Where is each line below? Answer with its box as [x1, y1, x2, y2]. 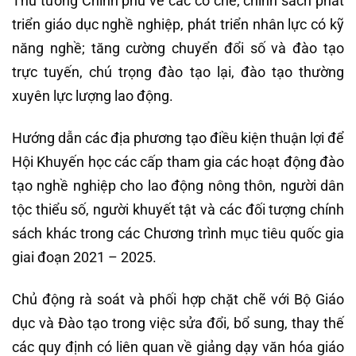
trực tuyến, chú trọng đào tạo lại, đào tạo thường [12, 63, 344, 80]
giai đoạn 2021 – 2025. [12, 249, 157, 266]
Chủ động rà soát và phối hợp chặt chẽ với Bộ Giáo [12, 291, 344, 308]
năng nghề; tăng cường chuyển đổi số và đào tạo [12, 39, 344, 56]
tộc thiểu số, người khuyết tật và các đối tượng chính [12, 201, 344, 219]
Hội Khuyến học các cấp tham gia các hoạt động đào [12, 153, 344, 171]
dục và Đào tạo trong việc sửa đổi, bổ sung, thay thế [12, 315, 344, 332]
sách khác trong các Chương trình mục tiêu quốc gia [12, 225, 344, 242]
